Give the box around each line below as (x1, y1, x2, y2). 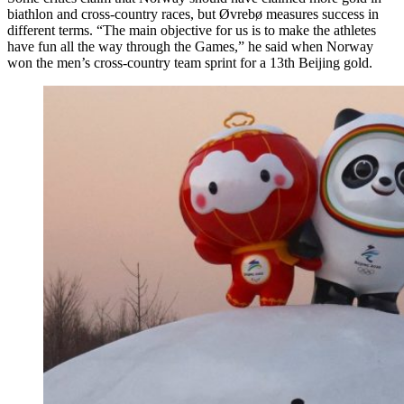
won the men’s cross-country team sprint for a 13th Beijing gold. (7, 54, 372, 70)
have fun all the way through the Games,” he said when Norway (7, 38, 373, 54)
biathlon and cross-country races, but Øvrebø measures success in (7, 5, 379, 22)
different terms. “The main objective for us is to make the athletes (7, 22, 376, 38)
